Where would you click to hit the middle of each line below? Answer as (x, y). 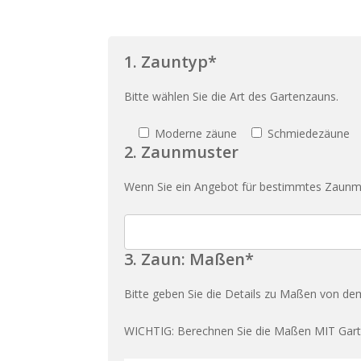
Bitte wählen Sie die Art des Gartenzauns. (232, 96)
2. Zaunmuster (182, 151)
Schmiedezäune (309, 133)
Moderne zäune (196, 133)
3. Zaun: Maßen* (189, 259)
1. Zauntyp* (171, 61)
